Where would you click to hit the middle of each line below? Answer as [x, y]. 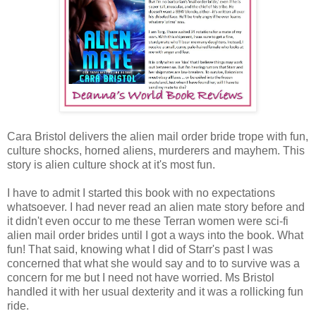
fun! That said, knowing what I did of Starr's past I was [140, 250]
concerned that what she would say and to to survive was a [153, 264]
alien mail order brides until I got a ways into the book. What [155, 236]
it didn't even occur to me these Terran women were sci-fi [148, 221]
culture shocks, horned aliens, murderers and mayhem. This [156, 151]
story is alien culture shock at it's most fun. [111, 165]
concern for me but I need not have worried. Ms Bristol [141, 278]
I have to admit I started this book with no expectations [141, 193]
